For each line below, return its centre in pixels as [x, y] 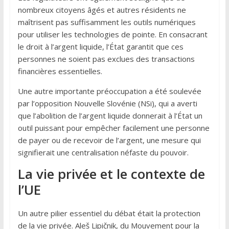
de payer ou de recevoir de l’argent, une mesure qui [109, 140]
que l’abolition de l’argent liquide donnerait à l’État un [110, 115]
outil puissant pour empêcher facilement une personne [113, 128]
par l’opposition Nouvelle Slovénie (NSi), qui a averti [107, 103]
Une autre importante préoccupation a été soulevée [109, 91]
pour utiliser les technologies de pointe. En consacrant [112, 34]
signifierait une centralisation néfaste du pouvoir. [103, 152]
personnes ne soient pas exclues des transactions [106, 59]
